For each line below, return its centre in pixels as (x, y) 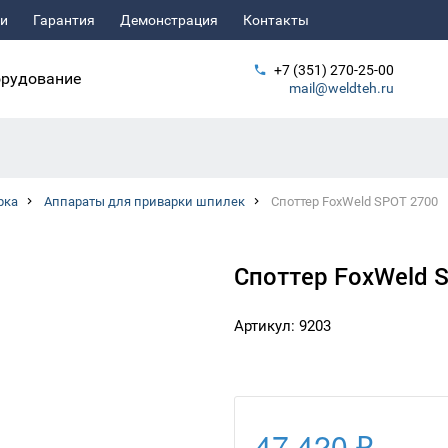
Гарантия (64, 20)
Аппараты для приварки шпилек (144, 201)
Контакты (276, 20)
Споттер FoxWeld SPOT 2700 (354, 201)
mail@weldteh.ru (341, 88)
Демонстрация (169, 20)
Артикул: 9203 (282, 326)
